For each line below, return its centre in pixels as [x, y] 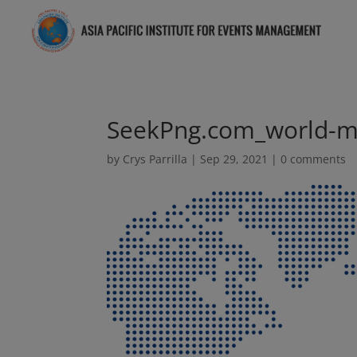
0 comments [314, 159]
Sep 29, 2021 [234, 159]
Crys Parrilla [155, 159]
